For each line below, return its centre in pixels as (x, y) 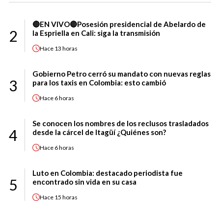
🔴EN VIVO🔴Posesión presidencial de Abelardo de (119, 24)
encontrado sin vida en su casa (84, 182)
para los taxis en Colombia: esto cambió (99, 83)
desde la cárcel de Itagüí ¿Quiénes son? (99, 132)
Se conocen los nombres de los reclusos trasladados (121, 124)
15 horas (66, 197)
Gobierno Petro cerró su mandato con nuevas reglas (122, 74)
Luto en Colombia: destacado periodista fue (108, 173)
